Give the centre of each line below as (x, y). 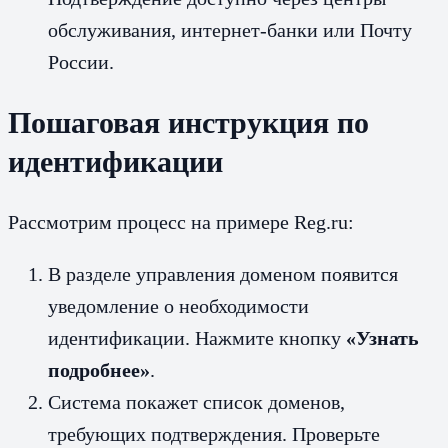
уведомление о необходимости (178, 306)
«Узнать (382, 338)
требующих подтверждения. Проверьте (214, 434)
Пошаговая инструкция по (188, 123)
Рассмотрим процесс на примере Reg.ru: (181, 222)
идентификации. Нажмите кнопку (197, 338)
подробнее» (99, 370)
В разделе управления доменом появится (223, 274)
